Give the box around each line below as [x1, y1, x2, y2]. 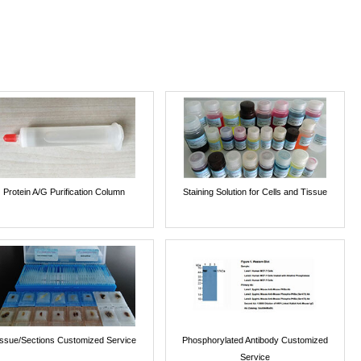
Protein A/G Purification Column [2, 186, 125, 197]
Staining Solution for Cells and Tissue [182, 186, 327, 197]
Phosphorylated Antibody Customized [181, 334, 328, 345]
